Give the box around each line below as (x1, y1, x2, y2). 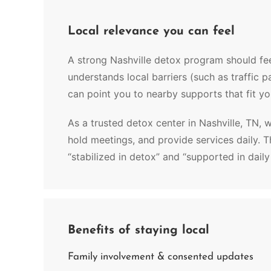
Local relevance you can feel (68, 25, 235, 38)
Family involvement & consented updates (68, 252, 253, 262)
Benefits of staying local (68, 224, 209, 237)
